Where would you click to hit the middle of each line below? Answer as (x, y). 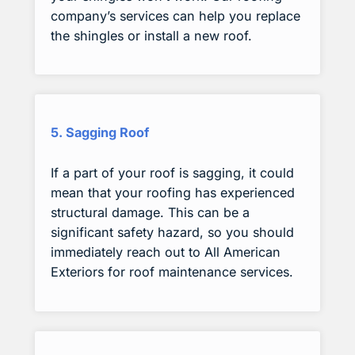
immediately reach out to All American (166, 252)
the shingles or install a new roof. (151, 35)
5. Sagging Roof (100, 133)
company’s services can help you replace (176, 15)
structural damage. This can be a (150, 213)
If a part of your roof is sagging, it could (172, 173)
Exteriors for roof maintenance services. (172, 272)
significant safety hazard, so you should (172, 233)
